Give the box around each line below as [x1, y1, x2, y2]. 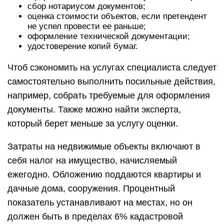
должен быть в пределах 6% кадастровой [7, 211, 183, 221]
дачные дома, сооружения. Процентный [7, 183, 175, 193]
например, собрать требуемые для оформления [7, 90, 210, 100]
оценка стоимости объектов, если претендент [27, 11, 207, 21]
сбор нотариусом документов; [27, 1, 145, 11]
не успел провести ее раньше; [27, 21, 146, 31]
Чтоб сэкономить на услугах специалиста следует [7, 62, 216, 72]
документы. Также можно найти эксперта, [7, 104, 181, 114]
